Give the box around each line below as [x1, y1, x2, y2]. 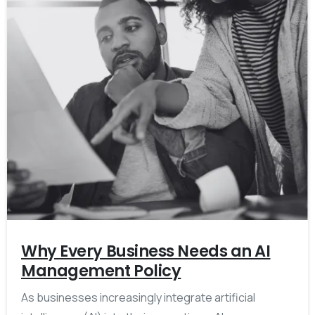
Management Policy [21, 259, 181, 283]
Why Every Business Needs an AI [21, 240, 271, 263]
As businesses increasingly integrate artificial [21, 290, 255, 306]
